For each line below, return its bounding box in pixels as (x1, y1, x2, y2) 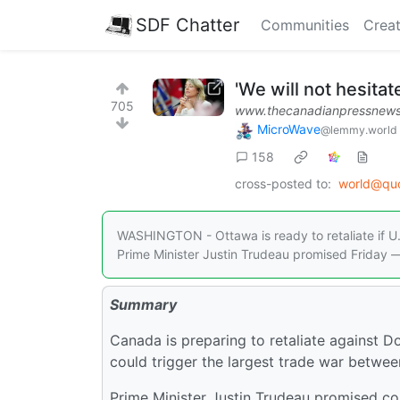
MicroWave (257, 121, 321, 137)
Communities (261, 16, 349, 34)
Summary (110, 295, 177, 313)
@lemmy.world (321, 123, 397, 137)
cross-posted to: (235, 175, 331, 191)
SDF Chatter (136, 13, 239, 36)
